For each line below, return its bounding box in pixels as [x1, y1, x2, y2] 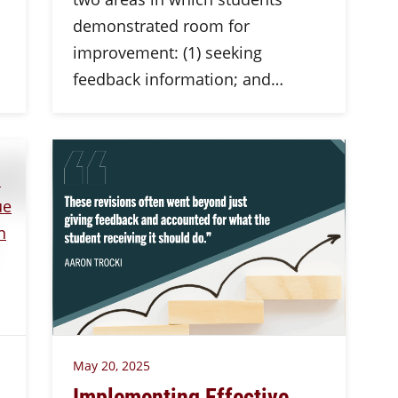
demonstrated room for [72, 15, 250, 36]
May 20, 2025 [72, 357, 150, 374]
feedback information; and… [72, 68, 283, 90]
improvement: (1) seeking [72, 42, 262, 63]
